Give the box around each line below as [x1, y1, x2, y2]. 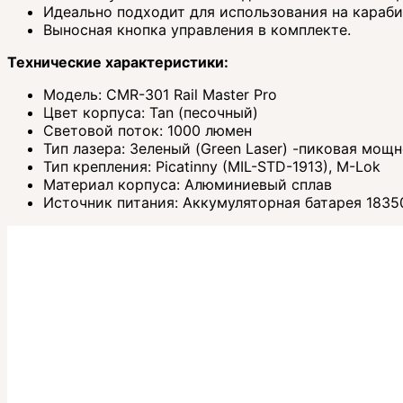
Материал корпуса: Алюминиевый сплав [43, 175, 332, 194]
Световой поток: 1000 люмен [43, 121, 252, 140]
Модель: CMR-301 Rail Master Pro [43, 85, 277, 104]
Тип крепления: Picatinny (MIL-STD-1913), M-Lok [43, 157, 381, 176]
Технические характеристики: [7, 53, 228, 72]
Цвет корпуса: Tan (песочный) [43, 103, 258, 122]
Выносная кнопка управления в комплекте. [43, 21, 351, 40]
